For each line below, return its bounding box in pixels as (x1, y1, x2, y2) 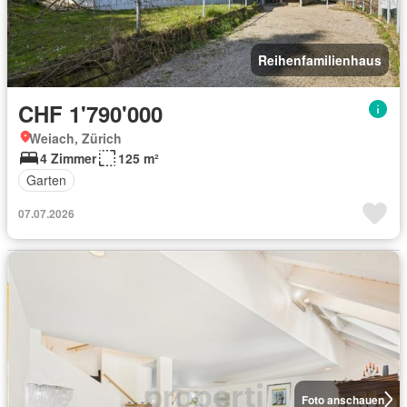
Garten (26, 171, 66, 189)
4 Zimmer (40, 148, 96, 167)
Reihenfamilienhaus (258, 50, 382, 69)
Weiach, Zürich (29, 128, 122, 147)
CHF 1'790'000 (18, 97, 163, 129)
